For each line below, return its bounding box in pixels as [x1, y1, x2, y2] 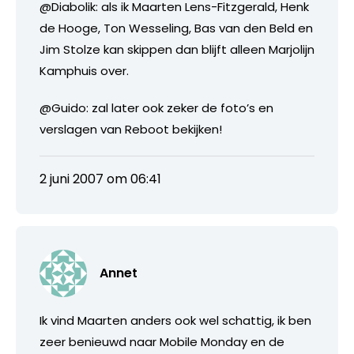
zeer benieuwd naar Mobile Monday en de [40, 333, 284, 350]
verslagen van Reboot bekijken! [40, 120, 222, 137]
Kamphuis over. [40, 62, 129, 79]
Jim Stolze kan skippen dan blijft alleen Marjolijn [40, 40, 314, 58]
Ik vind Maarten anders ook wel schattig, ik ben [40, 311, 311, 329]
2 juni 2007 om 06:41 [40, 169, 161, 188]
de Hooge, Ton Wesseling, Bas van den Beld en [40, 19, 313, 36]
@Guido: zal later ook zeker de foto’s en [40, 99, 273, 116]
